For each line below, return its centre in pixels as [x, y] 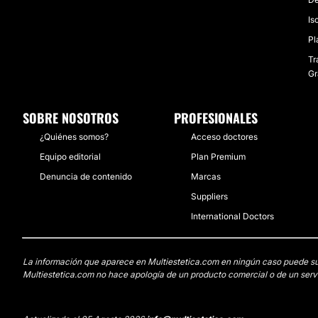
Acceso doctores [224, 137]
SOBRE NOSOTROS [71, 118]
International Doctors [232, 216]
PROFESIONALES [216, 118]
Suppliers [209, 196]
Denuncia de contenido [86, 176]
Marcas [206, 176]
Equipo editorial [70, 157]
